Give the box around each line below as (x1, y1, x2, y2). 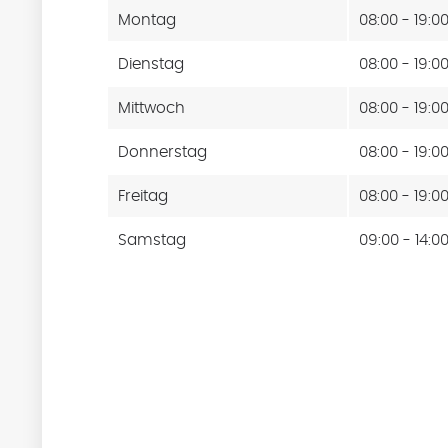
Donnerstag (118, 143, 208, 160)
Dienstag (118, 55, 185, 72)
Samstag (118, 231, 187, 248)
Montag (118, 11, 177, 28)
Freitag (118, 187, 169, 204)
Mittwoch (118, 99, 186, 116)
